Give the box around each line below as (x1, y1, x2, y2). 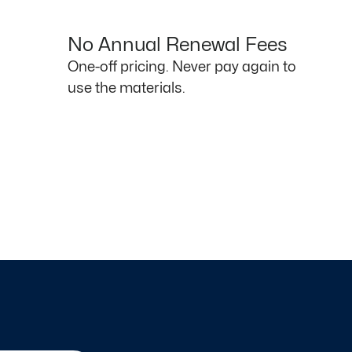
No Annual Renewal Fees (68, 36, 288, 55)
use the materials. (68, 82, 185, 96)
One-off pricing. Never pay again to (68, 60, 296, 75)
